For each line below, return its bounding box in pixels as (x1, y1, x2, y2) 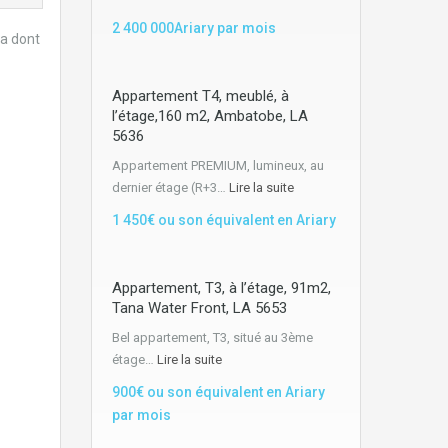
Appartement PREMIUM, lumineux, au (112, 157, 324, 173)
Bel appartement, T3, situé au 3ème (112, 329, 313, 345)
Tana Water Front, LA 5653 (112, 298, 287, 317)
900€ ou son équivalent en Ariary (112, 383, 325, 400)
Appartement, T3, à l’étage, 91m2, (112, 278, 331, 297)
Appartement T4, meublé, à (112, 86, 289, 105)
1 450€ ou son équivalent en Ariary (112, 211, 336, 228)
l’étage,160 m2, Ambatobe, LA (112, 106, 308, 125)
